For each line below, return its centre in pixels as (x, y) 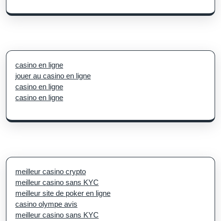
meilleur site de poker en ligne (63, 193)
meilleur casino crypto (51, 171)
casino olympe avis (46, 204)
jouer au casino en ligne (53, 75)
